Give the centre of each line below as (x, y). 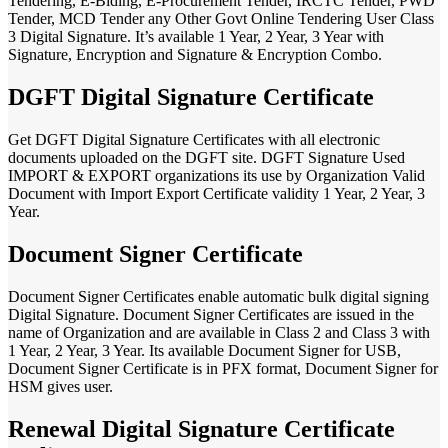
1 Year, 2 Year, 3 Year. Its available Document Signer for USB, (204, 350)
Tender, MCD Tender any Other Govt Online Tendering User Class (221, 19)
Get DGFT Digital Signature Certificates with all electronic (194, 139)
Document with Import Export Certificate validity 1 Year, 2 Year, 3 (216, 193)
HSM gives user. (60, 386)
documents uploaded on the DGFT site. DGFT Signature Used (206, 157)
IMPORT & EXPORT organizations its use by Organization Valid (216, 175)
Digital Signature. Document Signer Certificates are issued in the (211, 314)
